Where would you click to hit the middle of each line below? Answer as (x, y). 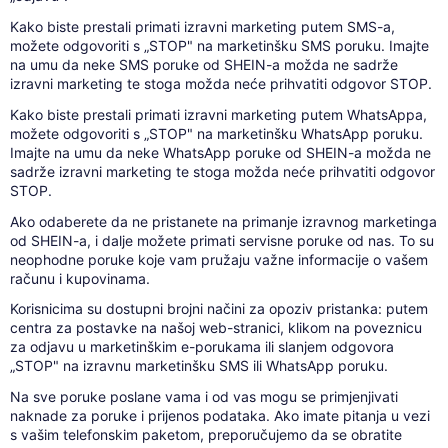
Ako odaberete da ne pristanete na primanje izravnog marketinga (223, 221)
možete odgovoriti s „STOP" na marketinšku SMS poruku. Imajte (219, 45)
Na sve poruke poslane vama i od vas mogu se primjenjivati (203, 397)
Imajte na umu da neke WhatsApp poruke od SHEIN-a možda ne (220, 152)
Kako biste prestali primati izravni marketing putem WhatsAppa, (218, 114)
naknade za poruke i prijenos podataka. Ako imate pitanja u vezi (219, 416)
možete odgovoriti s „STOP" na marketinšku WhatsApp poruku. (216, 133)
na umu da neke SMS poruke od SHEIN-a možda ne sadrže (203, 64)
